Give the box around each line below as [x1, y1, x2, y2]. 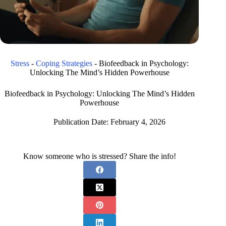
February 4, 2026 [110, 118, 166, 127]
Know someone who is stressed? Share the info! [23, 152, 176, 161]
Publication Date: [53, 118, 108, 127]
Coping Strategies [35, 59, 92, 68]
